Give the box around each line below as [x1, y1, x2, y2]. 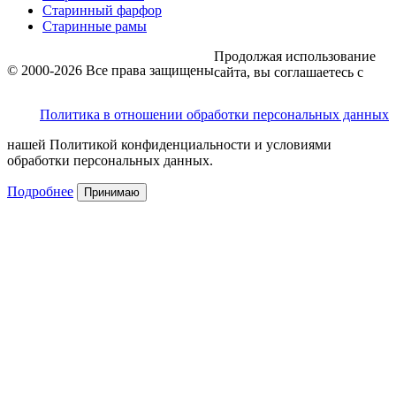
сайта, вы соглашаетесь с [214, 64, 363, 80]
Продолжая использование [214, 48, 376, 64]
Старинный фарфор [42, 2, 162, 18]
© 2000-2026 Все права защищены [7, 62, 214, 78]
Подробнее [7, 183, 73, 199]
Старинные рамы [42, 18, 147, 34]
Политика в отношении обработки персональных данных [40, 106, 389, 122]
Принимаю [84, 185, 140, 199]
